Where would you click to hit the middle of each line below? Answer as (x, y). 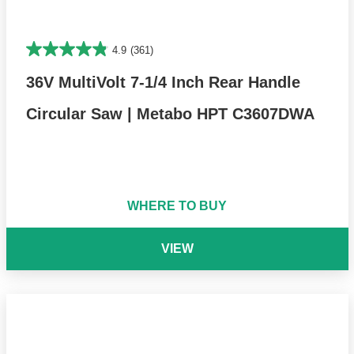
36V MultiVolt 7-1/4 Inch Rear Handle (163, 83)
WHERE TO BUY (177, 206)
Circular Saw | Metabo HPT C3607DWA (170, 114)
